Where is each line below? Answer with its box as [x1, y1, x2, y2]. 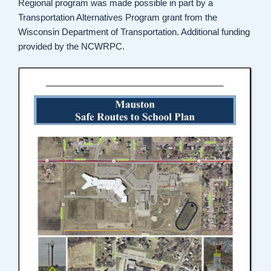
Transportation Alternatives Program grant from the [18, 11, 217, 22]
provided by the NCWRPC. [18, 41, 125, 51]
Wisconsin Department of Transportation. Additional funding [18, 26, 250, 37]
